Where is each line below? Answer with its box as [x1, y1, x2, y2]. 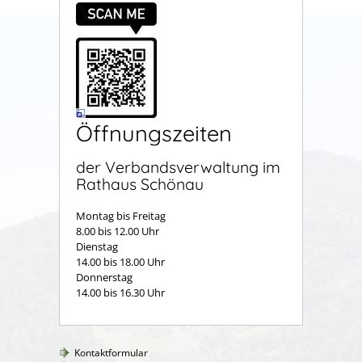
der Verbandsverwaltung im [76, 157, 280, 178]
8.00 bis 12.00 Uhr [76, 223, 159, 238]
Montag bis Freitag [76, 208, 166, 223]
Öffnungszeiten [76, 119, 232, 147]
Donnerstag [76, 269, 133, 284]
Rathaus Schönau [76, 174, 204, 195]
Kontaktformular [74, 345, 148, 360]
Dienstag [76, 238, 166, 254]
